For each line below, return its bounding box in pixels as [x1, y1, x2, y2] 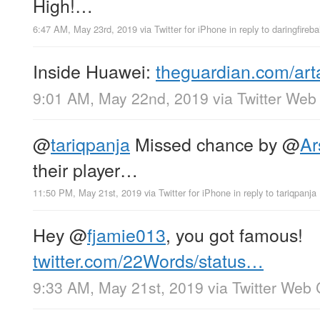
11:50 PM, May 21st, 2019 [33, 185, 141, 199]
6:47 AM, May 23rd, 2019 [33, 21, 137, 36]
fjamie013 [87, 221, 166, 247]
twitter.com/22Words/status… [33, 246, 264, 273]
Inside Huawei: [33, 57, 156, 84]
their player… [33, 156, 138, 182]
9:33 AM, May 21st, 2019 [33, 276, 204, 298]
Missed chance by [130, 130, 282, 156]
